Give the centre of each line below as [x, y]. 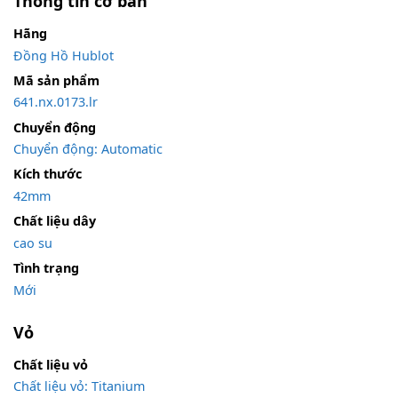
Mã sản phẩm [56, 80]
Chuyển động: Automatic [88, 149]
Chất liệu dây [55, 221]
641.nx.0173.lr [56, 102]
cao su [33, 243]
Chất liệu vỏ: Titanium [79, 386]
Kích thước [48, 174]
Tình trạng [46, 267]
